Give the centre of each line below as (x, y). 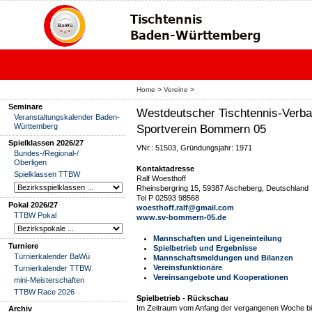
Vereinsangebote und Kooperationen (221, 277)
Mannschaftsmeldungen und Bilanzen (223, 258)
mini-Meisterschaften (49, 280)
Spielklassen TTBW (47, 174)
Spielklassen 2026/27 (46, 143)
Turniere (23, 246)
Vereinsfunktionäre (188, 267)
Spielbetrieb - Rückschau (182, 298)
